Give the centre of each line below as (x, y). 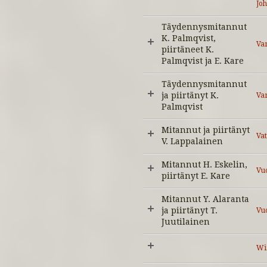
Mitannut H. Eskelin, (204, 164)
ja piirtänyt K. (190, 95)
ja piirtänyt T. (190, 210)
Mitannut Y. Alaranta (205, 199)
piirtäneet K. (188, 49)
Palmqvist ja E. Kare (203, 61)
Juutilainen (186, 222)
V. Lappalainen (192, 141)
